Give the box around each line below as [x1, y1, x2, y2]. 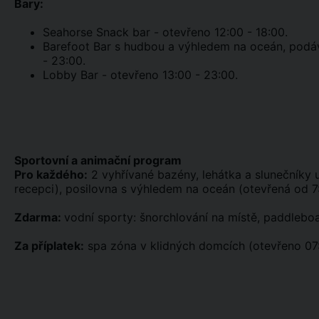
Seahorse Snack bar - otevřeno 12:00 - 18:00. [43, 25, 288, 39]
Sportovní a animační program [14, 153, 182, 167]
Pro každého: [14, 167, 88, 182]
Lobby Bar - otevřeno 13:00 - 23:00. [43, 68, 238, 82]
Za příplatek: [14, 239, 84, 253]
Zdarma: [14, 210, 64, 224]
